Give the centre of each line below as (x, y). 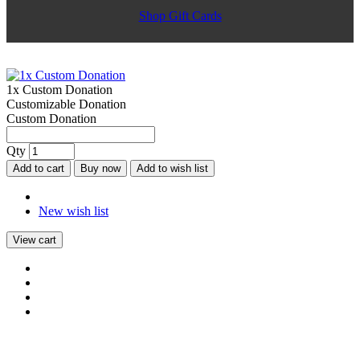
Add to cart (39, 168)
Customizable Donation (66, 104)
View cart (35, 239)
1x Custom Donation (59, 89)
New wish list (74, 211)
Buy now (100, 168)
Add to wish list (172, 168)
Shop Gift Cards (180, 15)
